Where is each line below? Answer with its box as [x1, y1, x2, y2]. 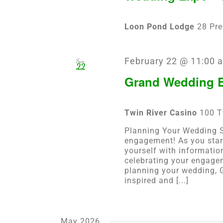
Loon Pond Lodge [124, 21, 197, 31]
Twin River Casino [124, 108, 200, 118]
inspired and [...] [124, 176, 189, 186]
